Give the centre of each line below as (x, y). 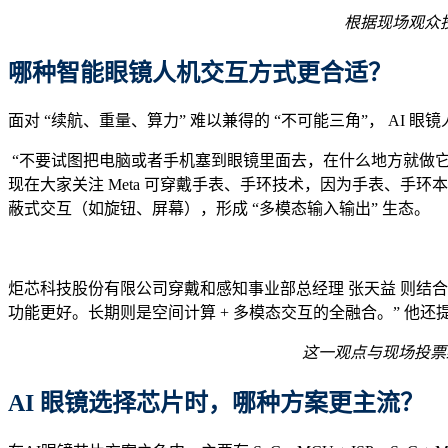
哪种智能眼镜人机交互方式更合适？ (200, 72)
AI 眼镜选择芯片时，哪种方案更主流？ (216, 403)
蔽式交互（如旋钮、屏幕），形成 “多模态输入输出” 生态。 (219, 209)
